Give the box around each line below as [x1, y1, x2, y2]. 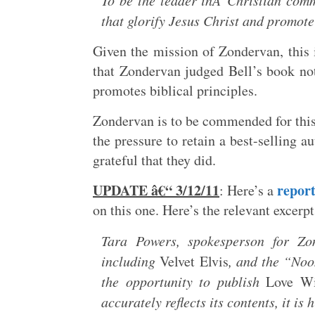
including [101, 252, 160, 270]
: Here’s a [219, 181, 277, 200]
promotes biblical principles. [93, 81, 257, 100]
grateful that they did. [93, 150, 216, 169]
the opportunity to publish [101, 272, 266, 290]
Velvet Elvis [160, 252, 229, 271]
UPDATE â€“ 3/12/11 [93, 180, 219, 200]
